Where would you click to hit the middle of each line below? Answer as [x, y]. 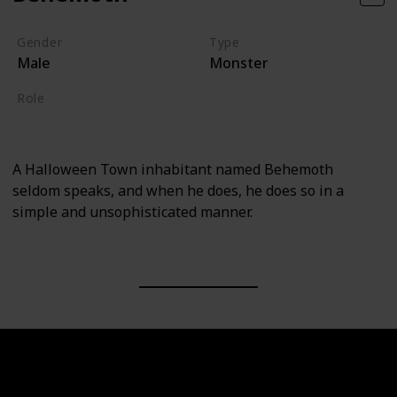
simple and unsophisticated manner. [132, 212]
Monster [238, 62]
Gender [39, 42]
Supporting [57, 119]
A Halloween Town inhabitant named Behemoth [173, 170]
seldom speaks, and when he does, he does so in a [178, 191]
